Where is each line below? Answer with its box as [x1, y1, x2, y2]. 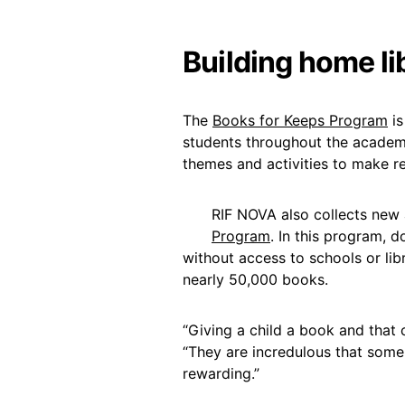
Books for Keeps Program [212, 111, 388, 129]
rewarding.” [183, 364, 259, 382]
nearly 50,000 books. [183, 270, 328, 288]
